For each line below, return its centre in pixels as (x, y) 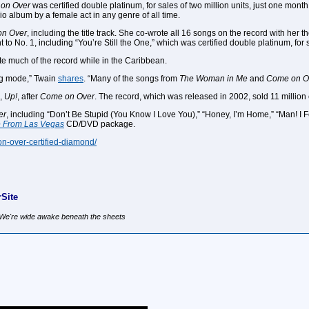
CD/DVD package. (100, 124)
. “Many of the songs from (131, 79)
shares (71, 79)
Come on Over (67, 97)
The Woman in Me (213, 79)
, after (29, 97)
